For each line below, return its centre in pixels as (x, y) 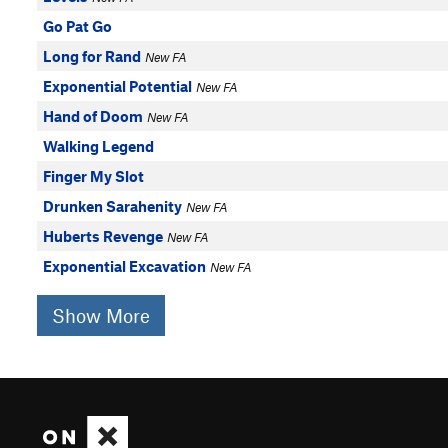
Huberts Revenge (103, 236)
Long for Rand (92, 56)
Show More (101, 315)
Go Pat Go (77, 26)
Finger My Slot (93, 176)
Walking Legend (98, 146)
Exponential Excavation (124, 266)
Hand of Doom (93, 116)
